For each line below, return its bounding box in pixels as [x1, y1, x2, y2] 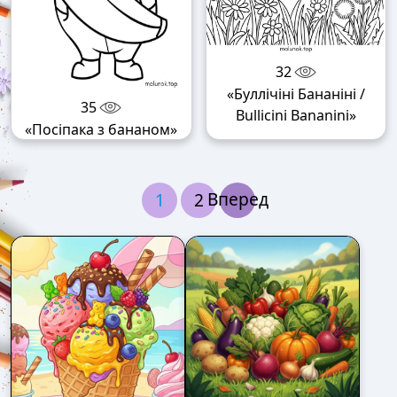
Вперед [206, 186, 269, 211]
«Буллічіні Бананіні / [226, 84, 365, 105]
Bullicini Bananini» [235, 105, 356, 126]
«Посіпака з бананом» [25, 119, 178, 139]
